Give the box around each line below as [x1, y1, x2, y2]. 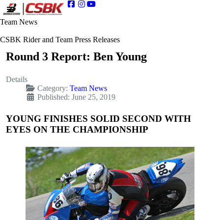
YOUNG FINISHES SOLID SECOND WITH [6, 113, 191, 124]
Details [6, 75, 27, 84]
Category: [35, 84, 70, 93]
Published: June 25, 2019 [37, 93, 115, 102]
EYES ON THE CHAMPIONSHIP [6, 124, 148, 135]
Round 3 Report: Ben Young [6, 50, 147, 63]
